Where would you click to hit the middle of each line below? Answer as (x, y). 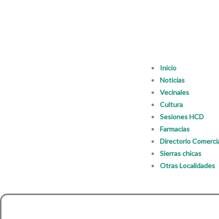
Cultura (171, 104)
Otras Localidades (187, 165)
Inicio (168, 67)
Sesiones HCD (182, 116)
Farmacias (175, 129)
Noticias (172, 80)
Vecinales (174, 92)
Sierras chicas (180, 153)
